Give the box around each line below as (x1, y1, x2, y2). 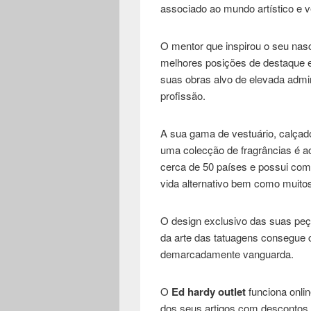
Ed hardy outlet (171, 284, 246, 300)
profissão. (160, 88, 206, 103)
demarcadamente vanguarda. (160, 246, 294, 262)
